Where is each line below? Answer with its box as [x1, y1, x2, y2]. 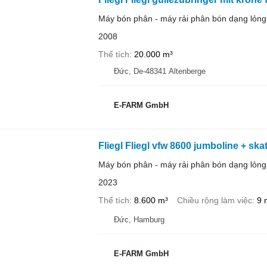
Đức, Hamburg [113, 215, 164, 224]
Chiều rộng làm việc [176, 195, 252, 205]
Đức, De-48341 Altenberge [113, 66, 206, 76]
